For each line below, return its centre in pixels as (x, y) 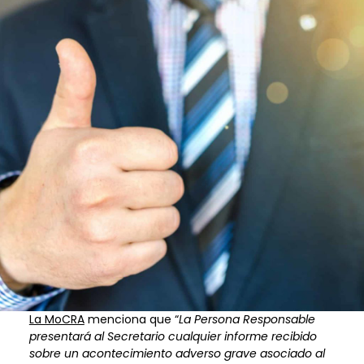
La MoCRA (56, 319)
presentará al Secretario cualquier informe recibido (173, 336)
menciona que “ (131, 319)
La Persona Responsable (247, 319)
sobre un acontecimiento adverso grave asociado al (177, 353)
